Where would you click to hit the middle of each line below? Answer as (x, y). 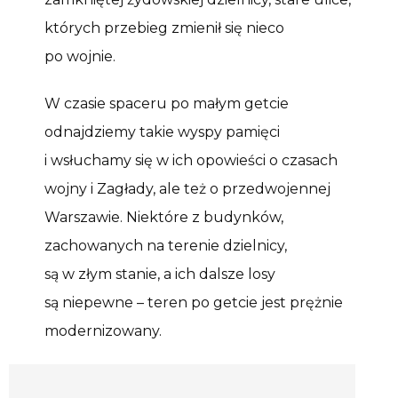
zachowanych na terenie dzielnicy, (166, 245)
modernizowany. (103, 330)
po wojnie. (80, 56)
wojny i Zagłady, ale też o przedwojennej (187, 188)
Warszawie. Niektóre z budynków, (164, 217)
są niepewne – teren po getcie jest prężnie (194, 302)
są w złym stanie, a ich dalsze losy (160, 274)
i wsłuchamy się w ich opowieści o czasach (191, 160)
